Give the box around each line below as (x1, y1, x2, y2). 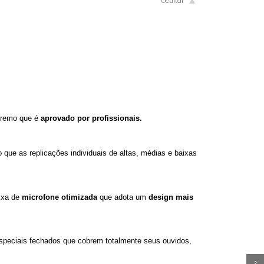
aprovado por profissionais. (41, 114, 144, 123)
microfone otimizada (22, 192, 97, 202)
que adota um (97, 192, 146, 202)
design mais (146, 192, 193, 202)
